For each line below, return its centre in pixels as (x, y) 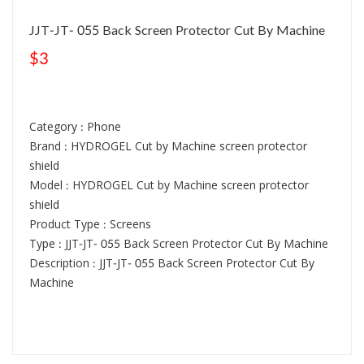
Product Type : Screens (90, 225)
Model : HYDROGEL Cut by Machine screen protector (169, 186)
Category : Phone (75, 128)
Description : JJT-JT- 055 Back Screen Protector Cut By (172, 264)
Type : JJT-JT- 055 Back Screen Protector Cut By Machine (179, 245)
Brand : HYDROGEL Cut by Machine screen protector (168, 147)
